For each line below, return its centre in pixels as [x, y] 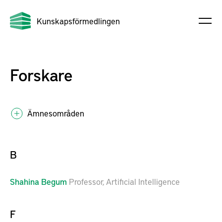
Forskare [41, 74]
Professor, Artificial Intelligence [124, 181]
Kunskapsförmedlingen [78, 21]
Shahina [25, 181]
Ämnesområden [56, 113]
